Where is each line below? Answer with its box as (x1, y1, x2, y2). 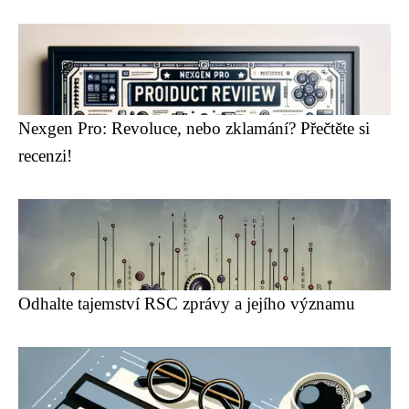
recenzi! (18, 146, 72, 165)
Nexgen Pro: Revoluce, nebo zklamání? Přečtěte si (18, 119, 370, 138)
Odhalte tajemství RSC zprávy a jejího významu (18, 294, 355, 313)
